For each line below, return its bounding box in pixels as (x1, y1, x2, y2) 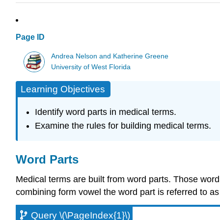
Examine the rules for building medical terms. (34, 121, 211, 131)
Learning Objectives (21, 84, 105, 95)
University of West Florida (51, 63, 131, 71)
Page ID (16, 33, 45, 42)
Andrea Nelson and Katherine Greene (51, 52, 169, 60)
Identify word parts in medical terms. (34, 107, 176, 117)
